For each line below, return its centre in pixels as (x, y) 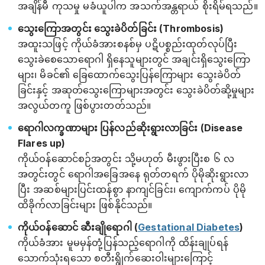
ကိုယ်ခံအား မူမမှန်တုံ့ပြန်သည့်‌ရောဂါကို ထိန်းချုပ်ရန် (123, 243)
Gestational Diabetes (189, 227)
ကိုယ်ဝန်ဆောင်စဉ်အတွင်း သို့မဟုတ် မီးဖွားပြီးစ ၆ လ (126, 159)
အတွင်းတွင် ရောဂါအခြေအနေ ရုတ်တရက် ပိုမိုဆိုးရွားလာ (133, 174)
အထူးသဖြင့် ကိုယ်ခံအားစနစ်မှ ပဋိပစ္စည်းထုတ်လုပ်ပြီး (127, 44)
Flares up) (42, 143)
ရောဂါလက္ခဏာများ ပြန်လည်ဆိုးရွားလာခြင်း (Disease (130, 128)
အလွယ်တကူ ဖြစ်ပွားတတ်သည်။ (85, 105)
